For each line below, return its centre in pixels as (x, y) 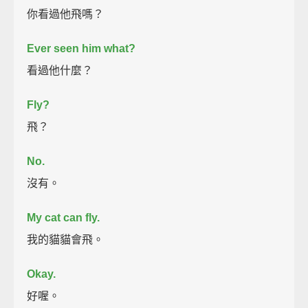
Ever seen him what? (81, 48)
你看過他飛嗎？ (66, 14)
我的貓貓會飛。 (66, 239)
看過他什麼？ (60, 70)
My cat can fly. (64, 217)
